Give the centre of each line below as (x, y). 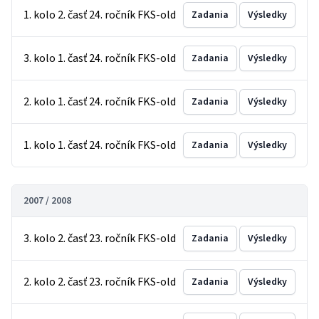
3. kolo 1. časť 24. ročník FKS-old (100, 58)
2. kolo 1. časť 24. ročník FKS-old (100, 102)
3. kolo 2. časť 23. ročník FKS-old (100, 239)
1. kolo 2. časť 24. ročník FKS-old (100, 15)
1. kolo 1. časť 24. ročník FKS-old (100, 145)
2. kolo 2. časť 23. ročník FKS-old (100, 282)
